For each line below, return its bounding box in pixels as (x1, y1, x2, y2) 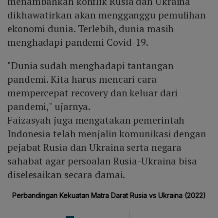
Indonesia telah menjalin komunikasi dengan (7, 127, 206, 141)
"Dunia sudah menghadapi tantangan (7, 59, 174, 73)
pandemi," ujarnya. (7, 100, 91, 113)
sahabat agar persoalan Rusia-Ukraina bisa (7, 154, 197, 168)
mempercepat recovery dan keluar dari (7, 86, 178, 100)
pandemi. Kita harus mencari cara (7, 73, 157, 86)
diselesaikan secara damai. (7, 168, 126, 182)
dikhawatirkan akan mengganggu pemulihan (7, 8, 206, 22)
